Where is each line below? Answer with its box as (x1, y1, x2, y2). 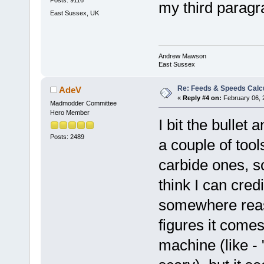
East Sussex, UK (49, 9, 99, 16)
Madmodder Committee (49, 100, 117, 107)
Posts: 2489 (49, 133, 84, 140)
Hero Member (49, 109, 90, 117)
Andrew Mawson (158, 52, 206, 60)
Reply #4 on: (182, 94, 222, 102)
